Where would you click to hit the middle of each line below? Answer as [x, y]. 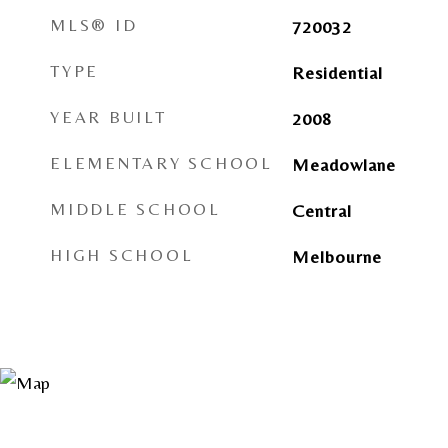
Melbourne [336, 256]
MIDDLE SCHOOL [135, 209]
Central [321, 210]
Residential [337, 72]
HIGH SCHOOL [122, 255]
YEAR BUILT [108, 117]
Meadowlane [343, 164]
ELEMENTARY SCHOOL [161, 163]
